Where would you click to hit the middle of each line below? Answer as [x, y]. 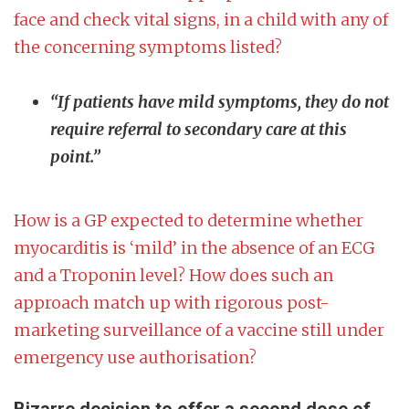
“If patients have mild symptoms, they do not [220, 102]
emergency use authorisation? [135, 358]
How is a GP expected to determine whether [189, 221]
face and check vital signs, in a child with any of [201, 20]
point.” [75, 157]
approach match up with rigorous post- [172, 303]
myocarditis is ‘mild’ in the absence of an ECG [194, 248]
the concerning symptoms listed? [153, 47]
